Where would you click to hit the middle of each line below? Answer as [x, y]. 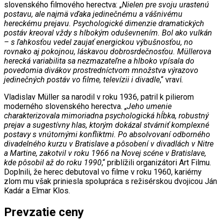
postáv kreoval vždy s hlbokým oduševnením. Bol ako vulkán [108, 33]
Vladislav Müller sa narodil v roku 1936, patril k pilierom [99, 97]
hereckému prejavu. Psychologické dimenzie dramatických [104, 23]
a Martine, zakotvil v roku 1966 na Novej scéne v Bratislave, [105, 153]
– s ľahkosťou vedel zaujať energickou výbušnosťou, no [98, 42]
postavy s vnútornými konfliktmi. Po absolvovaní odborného [107, 134]
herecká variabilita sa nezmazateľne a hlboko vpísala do [99, 61]
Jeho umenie [149, 106]
